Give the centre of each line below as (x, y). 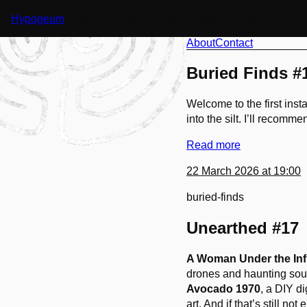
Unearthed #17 (243, 228)
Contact (234, 43)
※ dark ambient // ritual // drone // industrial (168, 19)
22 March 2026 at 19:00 (244, 171)
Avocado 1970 (223, 288)
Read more (213, 145)
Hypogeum (38, 19)
